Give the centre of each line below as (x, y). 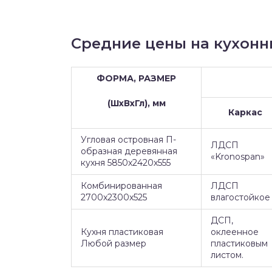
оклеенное (235, 232)
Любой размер (114, 243)
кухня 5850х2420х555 (126, 163)
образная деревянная (129, 151)
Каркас (245, 112)
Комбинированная (121, 186)
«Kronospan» (238, 157)
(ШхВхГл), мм (136, 103)
